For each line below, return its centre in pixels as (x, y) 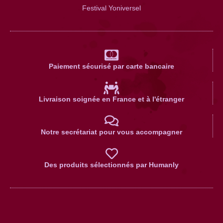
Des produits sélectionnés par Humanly (111, 165)
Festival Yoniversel (111, 8)
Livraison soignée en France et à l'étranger (111, 99)
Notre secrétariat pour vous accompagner (111, 132)
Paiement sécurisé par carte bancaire (111, 66)
